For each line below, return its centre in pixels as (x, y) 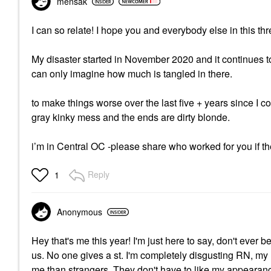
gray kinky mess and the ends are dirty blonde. (131, 117)
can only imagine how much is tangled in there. (132, 73)
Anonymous (80, 212)
